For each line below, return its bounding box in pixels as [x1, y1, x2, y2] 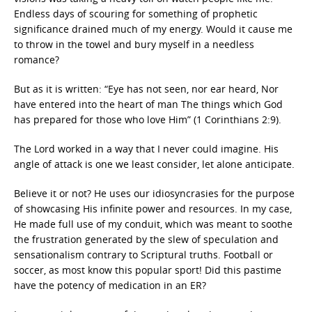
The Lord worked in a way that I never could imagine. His [14, 142, 279, 155]
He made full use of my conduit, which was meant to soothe [14, 217, 292, 231]
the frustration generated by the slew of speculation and [14, 233, 279, 246]
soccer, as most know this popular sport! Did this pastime [14, 263, 281, 276]
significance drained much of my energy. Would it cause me [14, 22, 292, 36]
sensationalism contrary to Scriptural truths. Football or [14, 248, 273, 261]
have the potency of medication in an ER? [14, 279, 206, 292]
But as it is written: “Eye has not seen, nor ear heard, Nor [14, 82, 279, 95]
